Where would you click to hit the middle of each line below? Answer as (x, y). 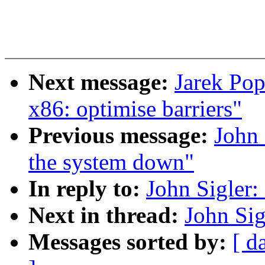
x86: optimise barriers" (135, 109)
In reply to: (87, 189)
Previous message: (121, 135)
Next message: (101, 82)
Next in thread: (106, 215)
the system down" (111, 162)
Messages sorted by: (130, 242)
